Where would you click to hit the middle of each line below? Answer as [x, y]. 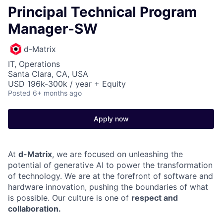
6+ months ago [57, 93]
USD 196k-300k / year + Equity [67, 83]
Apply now [111, 118]
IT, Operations [34, 64]
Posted [19, 93]
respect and [155, 197]
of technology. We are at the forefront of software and [111, 176]
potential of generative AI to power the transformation [110, 165]
